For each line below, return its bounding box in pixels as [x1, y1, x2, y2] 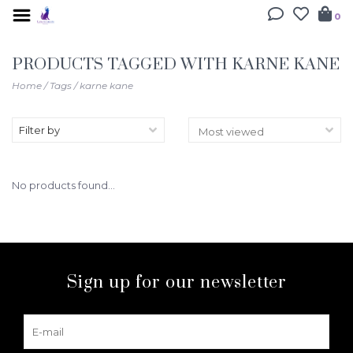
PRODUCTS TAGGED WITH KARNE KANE [12, 54, 340, 75]
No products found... [12, 179, 115, 191]
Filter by [19, 124, 60, 136]
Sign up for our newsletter [66, 272, 287, 293]
